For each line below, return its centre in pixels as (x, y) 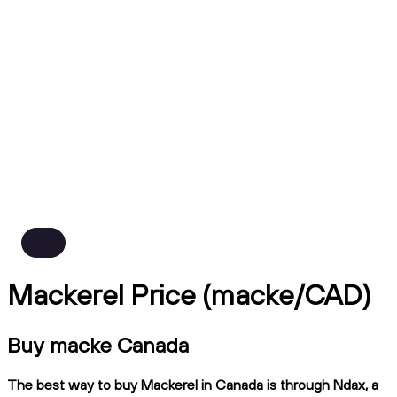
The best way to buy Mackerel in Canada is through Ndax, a (193, 384)
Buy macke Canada (98, 344)
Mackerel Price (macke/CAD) (189, 295)
